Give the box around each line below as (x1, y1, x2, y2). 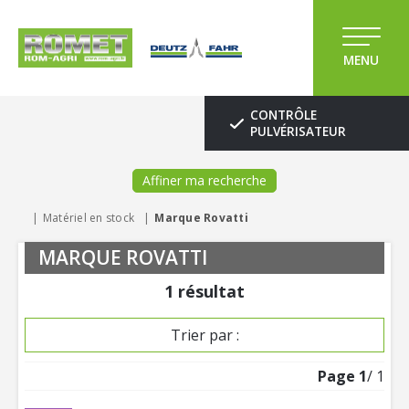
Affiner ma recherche (142, 172, 267, 189)
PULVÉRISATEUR (250, 123, 346, 140)
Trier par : (170, 325, 239, 345)
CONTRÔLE (250, 107, 317, 123)
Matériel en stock (42, 210, 134, 225)
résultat (178, 280, 245, 302)
